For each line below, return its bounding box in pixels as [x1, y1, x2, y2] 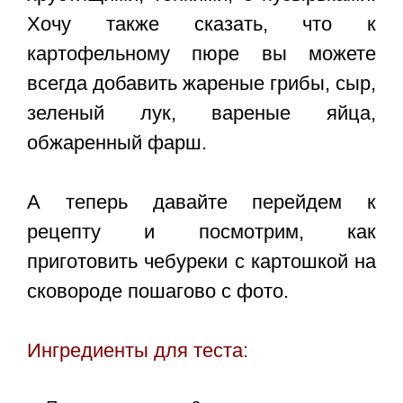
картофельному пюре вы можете [27, 42, 376, 66]
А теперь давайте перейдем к [27, 191, 376, 214]
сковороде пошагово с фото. [27, 280, 289, 303]
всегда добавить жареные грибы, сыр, [27, 72, 376, 95]
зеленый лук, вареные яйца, [27, 102, 376, 125]
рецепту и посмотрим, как [27, 220, 376, 244]
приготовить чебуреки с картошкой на [27, 250, 376, 273]
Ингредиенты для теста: [27, 339, 248, 363]
